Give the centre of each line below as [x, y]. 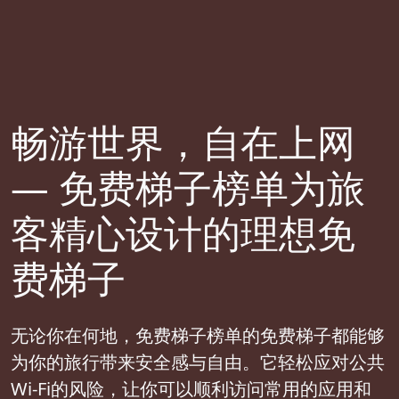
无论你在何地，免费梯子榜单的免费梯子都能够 [198, 336]
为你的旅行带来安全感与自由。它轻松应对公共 [198, 362]
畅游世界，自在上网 [183, 142]
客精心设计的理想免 [183, 233]
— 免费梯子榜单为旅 [188, 188]
